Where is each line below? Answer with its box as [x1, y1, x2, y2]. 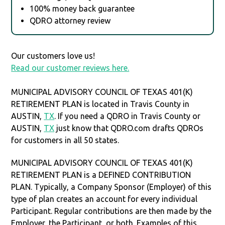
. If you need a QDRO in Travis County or [54, 111, 201, 121]
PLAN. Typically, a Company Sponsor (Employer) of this [11, 182, 212, 191]
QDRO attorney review [30, 16, 111, 25]
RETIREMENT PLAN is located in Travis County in [11, 99, 190, 108]
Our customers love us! [11, 51, 95, 60]
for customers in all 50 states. [11, 135, 120, 145]
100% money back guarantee [30, 4, 135, 13]
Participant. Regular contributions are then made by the [11, 206, 212, 215]
